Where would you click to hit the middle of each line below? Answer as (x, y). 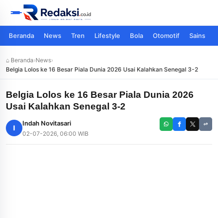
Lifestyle (107, 36)
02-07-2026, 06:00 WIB (55, 134)
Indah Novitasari (47, 123)
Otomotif (166, 36)
